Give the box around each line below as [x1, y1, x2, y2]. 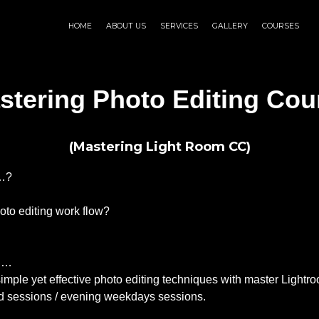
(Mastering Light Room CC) [68, 139, 251, 155]
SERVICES [160, 21, 198, 31]
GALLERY [212, 21, 248, 31]
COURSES [262, 21, 299, 31]
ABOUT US [106, 21, 146, 31]
